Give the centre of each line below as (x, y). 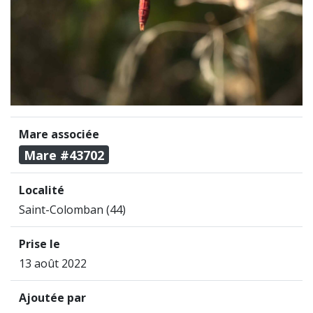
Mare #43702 (64, 155)
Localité (42, 190)
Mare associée (59, 134)
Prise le (39, 244)
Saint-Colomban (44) (72, 210)
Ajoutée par (52, 298)
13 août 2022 (53, 264)
